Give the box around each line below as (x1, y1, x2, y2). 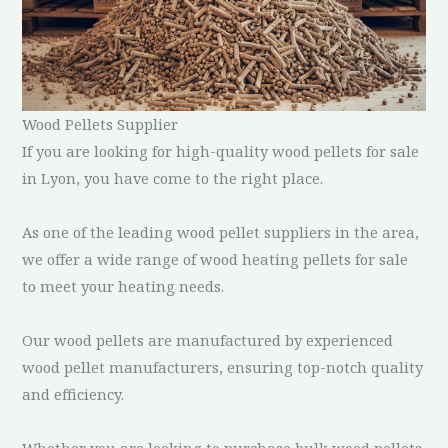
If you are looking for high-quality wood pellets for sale (22, 140, 420, 161)
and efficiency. (22, 383, 125, 404)
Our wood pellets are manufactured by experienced (22, 329, 394, 350)
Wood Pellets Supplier (22, 113, 179, 134)
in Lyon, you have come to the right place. (22, 167, 324, 188)
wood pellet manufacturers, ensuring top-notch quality (22, 356, 424, 377)
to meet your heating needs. (22, 275, 225, 296)
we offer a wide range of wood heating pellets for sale (22, 248, 409, 269)
